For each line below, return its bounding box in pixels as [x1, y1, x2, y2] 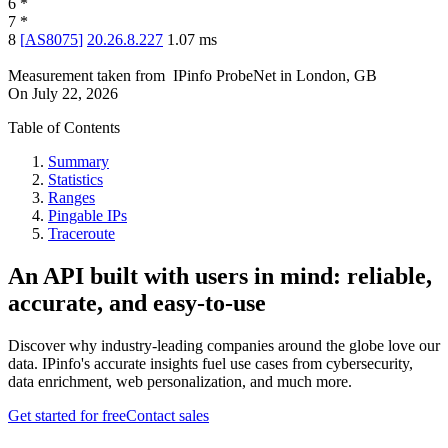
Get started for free [8, 407, 126, 425]
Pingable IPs [48, 207, 127, 225]
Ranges [48, 189, 95, 207]
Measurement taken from [8, 67, 165, 85]
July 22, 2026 [32, 85, 118, 103]
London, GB [296, 67, 377, 85]
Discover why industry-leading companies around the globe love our [8, 337, 440, 355]
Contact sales [126, 407, 209, 425]
